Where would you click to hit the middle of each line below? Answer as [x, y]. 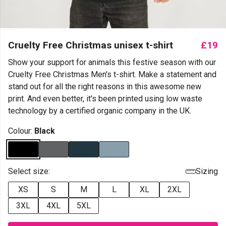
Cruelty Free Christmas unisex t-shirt [91, 45]
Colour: [21, 131]
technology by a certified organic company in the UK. [100, 111]
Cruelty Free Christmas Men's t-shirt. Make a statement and [112, 74]
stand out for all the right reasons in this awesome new [105, 87]
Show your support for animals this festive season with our [112, 62]
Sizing [207, 171]
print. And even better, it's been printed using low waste [105, 99]
